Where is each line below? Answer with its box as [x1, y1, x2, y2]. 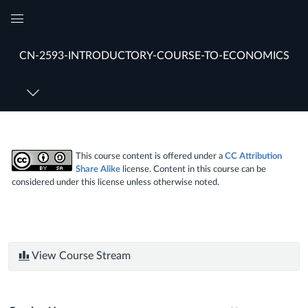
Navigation [16, 41, 75, 54]
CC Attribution [225, 151, 282, 160]
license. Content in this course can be [120, 164, 266, 173]
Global [16, 26, 51, 39]
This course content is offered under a [76, 151, 225, 160]
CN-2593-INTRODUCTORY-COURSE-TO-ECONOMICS [19, 49, 289, 61]
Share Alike [76, 164, 120, 173]
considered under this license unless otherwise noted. [12, 177, 219, 186]
